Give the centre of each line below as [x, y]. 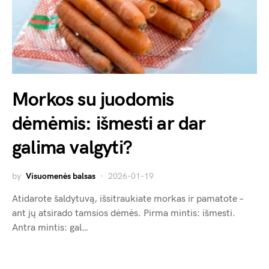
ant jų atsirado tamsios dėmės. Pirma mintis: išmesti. [124, 213]
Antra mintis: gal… [50, 228]
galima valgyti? [72, 148]
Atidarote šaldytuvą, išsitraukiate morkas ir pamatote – [128, 199]
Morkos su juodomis [93, 100]
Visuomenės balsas [61, 176]
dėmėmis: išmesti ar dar [109, 124]
